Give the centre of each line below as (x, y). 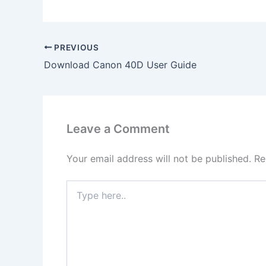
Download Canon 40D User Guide (120, 64)
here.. (77, 197)
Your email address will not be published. (159, 158)
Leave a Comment (118, 129)
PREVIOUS (75, 47)
